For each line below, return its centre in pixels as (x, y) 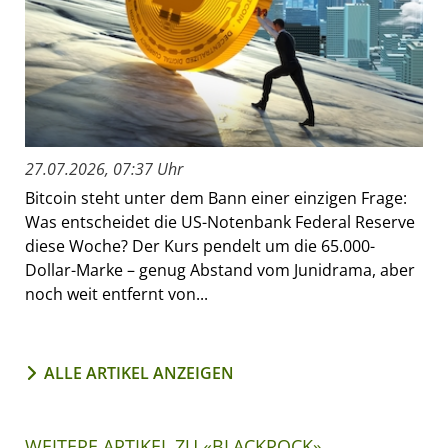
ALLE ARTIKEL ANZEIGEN (139, 373)
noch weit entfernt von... (116, 294)
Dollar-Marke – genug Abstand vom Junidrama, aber (220, 270)
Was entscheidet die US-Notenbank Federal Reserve (220, 222)
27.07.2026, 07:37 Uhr (104, 169)
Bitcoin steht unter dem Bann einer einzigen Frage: (216, 198)
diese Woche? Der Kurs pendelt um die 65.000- (200, 246)
